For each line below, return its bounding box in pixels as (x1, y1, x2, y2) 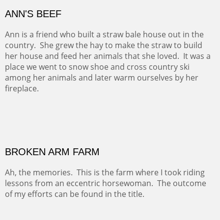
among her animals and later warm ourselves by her (5, 136, 198, 147)
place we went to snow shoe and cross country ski (5, 125, 190, 136)
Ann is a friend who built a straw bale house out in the (5, 92, 204, 104)
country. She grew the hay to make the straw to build (5, 103, 202, 114)
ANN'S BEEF (5, 72, 61, 83)
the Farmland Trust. (5, 8, 78, 20)
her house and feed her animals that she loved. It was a (5, 114, 211, 125)
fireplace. (5, 146, 39, 158)
